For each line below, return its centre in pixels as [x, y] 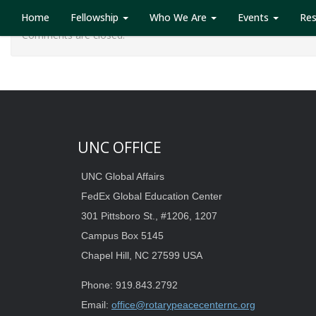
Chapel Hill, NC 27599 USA [142, 255]
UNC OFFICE [120, 147]
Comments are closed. [73, 35]
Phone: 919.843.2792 [129, 285]
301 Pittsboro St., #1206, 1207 [149, 216]
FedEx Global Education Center [152, 196]
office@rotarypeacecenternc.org [183, 305]
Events [255, 17]
